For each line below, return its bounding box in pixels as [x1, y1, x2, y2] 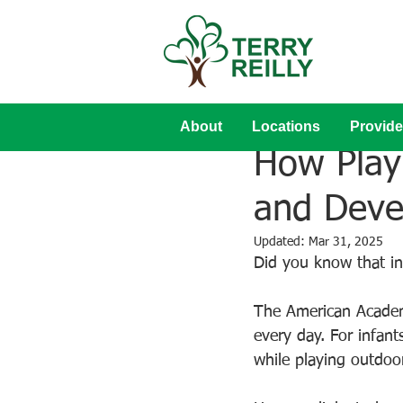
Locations [251, 119, 320, 134]
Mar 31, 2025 [309, 236, 383, 248]
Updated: [254, 236, 309, 248]
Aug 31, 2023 [254, 127, 329, 139]
